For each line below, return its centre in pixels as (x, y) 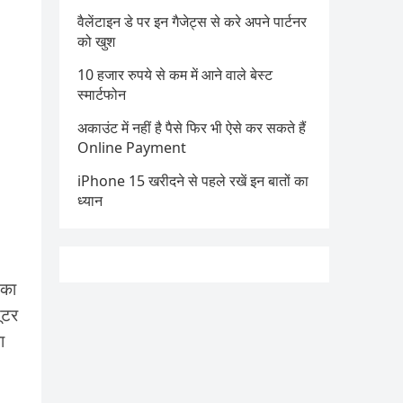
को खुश (96, 41)
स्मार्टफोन (102, 94)
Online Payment (132, 148)
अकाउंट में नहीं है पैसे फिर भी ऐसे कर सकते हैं (192, 128)
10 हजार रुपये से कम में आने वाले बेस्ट (175, 75)
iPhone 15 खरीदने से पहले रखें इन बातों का (193, 181)
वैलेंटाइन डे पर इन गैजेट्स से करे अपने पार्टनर (192, 22)
